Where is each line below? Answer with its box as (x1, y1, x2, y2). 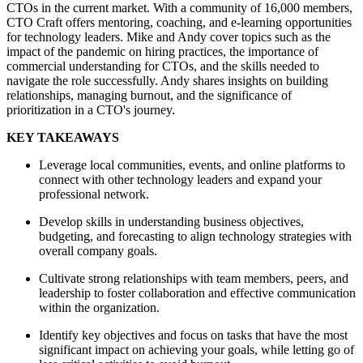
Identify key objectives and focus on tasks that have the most (39, 328, 348, 343)
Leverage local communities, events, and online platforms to (39, 158, 345, 173)
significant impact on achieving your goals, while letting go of (39, 343, 354, 357)
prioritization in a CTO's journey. (6, 103, 178, 117)
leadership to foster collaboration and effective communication (39, 286, 356, 301)
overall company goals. (39, 244, 157, 258)
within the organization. (39, 301, 160, 315)
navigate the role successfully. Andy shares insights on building (6, 74, 328, 88)
